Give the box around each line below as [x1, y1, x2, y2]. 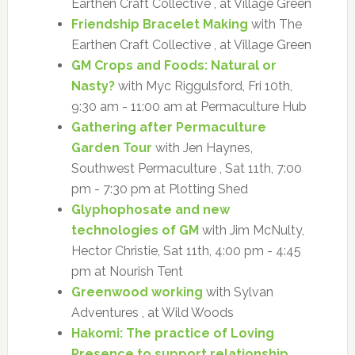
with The [247, 16, 302, 32]
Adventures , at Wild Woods [71, 304, 234, 320]
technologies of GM [71, 222, 199, 238]
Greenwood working [71, 284, 203, 300]
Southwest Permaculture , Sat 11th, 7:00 [71, 160, 302, 176]
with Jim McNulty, [198, 222, 304, 238]
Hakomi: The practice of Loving [71, 325, 274, 341]
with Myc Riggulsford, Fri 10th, [114, 78, 292, 94]
